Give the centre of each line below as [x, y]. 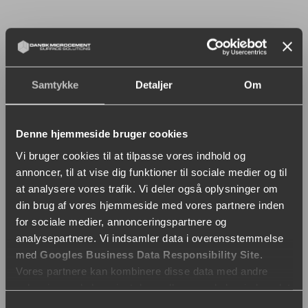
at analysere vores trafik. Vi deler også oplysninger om [147, 188]
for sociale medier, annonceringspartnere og [121, 221]
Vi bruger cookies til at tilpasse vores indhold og [131, 155]
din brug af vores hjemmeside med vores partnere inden [150, 205]
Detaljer [154, 85]
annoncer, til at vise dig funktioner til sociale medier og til [151, 172]
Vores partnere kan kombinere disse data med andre [142, 271]
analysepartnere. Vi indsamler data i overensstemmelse [150, 238]
